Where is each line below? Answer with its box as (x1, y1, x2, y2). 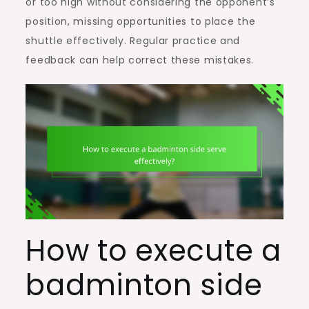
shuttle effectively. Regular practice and (26, 33, 241, 48)
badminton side (26, 264, 263, 306)
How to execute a (26, 230, 281, 271)
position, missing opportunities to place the (26, 14, 256, 28)
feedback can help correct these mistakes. (26, 52, 255, 67)
